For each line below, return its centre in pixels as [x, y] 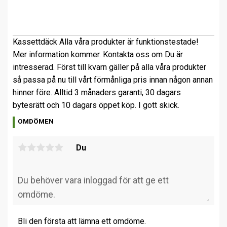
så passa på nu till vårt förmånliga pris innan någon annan [113, 80]
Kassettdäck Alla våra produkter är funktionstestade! [106, 42]
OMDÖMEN [36, 121]
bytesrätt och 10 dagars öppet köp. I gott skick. [96, 105]
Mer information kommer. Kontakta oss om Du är [98, 55]
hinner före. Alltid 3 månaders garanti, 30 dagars [97, 93]
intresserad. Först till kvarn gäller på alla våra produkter [109, 67]
